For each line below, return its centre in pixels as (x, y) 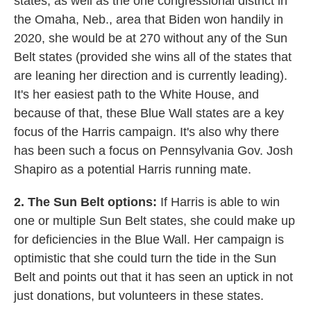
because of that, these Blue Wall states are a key (149, 113)
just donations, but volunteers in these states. (139, 296)
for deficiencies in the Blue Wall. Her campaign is (149, 239)
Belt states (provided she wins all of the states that (153, 57)
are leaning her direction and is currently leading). (151, 76)
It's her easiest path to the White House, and (136, 94)
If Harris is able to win (220, 202)
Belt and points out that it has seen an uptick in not (153, 277)
